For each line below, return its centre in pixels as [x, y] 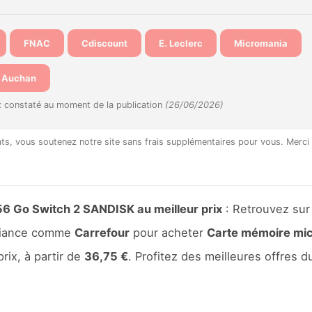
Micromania [260, 43]
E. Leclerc [180, 43]
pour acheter [168, 232]
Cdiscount [104, 43]
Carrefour [102, 232]
